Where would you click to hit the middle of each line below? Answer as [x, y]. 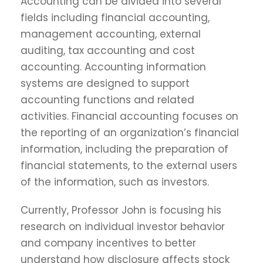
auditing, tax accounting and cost [108, 51]
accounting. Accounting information [113, 67]
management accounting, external [111, 34]
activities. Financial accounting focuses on [129, 117]
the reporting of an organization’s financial [130, 133]
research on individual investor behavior [123, 227]
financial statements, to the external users [129, 166]
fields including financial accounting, [115, 18]
